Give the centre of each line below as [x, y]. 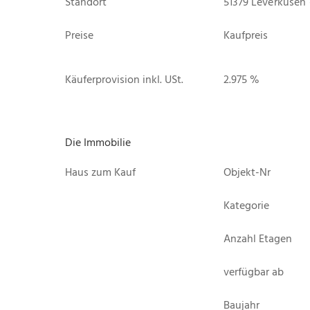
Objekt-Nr [247, 172]
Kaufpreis [246, 35]
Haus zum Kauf [100, 172]
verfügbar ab [254, 272]
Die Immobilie [98, 142]
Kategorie [247, 205]
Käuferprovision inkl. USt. [124, 79]
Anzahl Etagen [258, 238]
